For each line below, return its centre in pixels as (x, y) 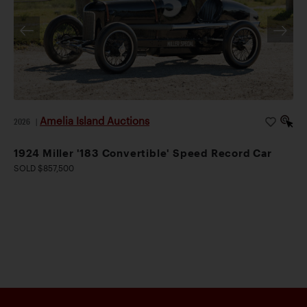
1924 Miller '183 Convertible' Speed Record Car (143, 153)
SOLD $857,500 (44, 168)
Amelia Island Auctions (95, 120)
